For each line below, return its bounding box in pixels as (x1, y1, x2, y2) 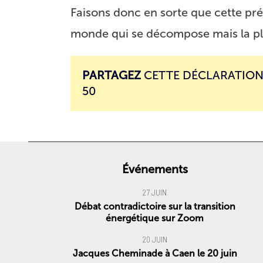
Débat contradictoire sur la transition (74, 201, 82, 212)
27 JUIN (143, 187, 167, 197)
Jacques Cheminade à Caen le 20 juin (77, 248, 237, 259)
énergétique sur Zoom (106, 213, 204, 224)
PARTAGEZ (82, 68, 141, 82)
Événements (122, 162, 188, 176)
